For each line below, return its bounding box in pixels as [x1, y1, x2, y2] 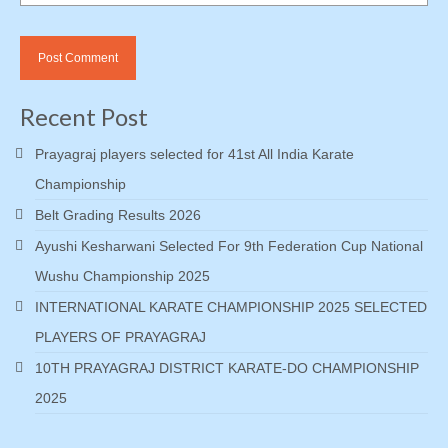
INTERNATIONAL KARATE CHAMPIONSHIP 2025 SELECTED [35, 299, 427, 316]
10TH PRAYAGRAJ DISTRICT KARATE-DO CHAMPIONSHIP [35, 360, 419, 377]
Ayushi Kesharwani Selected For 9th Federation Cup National [35, 238, 423, 255]
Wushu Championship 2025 [35, 268, 210, 285]
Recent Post [20, 102, 148, 132]
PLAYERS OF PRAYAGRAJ [35, 329, 206, 346]
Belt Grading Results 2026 [35, 207, 201, 224]
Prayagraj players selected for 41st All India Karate [35, 146, 354, 163]
